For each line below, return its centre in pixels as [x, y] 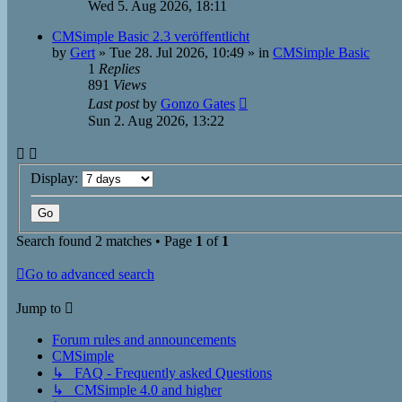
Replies [119, 69]
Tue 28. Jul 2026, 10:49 [177, 52]
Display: [56, 178]
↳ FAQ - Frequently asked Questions [162, 372]
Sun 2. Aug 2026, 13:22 [156, 121]
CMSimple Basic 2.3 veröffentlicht [151, 36]
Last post [115, 104]
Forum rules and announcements [144, 339]
